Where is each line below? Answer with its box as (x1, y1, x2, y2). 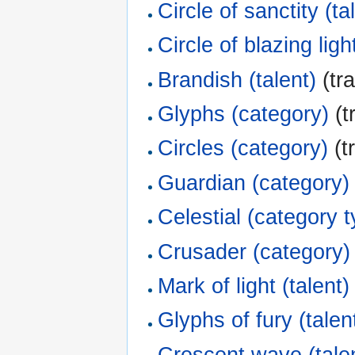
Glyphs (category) (158, 101, 330, 126)
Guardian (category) (158, 170, 350, 195)
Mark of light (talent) (158, 273, 350, 298)
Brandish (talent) (158, 67, 317, 92)
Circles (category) (158, 136, 329, 161)
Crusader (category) (158, 239, 351, 264)
